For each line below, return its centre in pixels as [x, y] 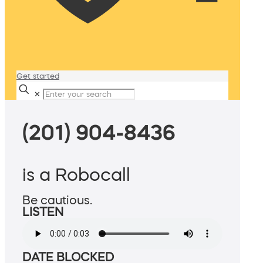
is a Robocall [76, 175]
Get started [38, 76]
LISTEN [43, 212]
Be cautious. [57, 200]
